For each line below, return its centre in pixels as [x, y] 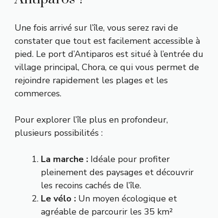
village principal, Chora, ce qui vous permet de [107, 67]
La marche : [64, 159]
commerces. [38, 94]
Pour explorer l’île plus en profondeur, [91, 120]
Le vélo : [58, 199]
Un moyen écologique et [127, 199]
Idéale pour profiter [129, 159]
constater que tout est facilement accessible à [107, 41]
